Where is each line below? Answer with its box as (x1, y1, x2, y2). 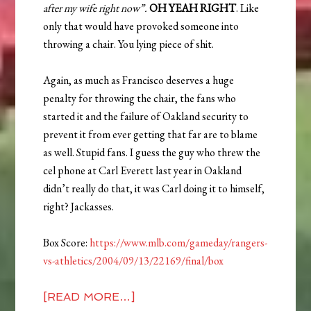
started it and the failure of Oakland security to (43, 108, 249, 124)
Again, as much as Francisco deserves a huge (43, 72, 235, 87)
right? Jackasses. (43, 199, 115, 214)
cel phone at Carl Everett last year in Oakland (43, 162, 242, 178)
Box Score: (43, 235, 90, 250)
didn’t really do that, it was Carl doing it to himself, (43, 180, 265, 196)
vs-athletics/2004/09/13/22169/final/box (43, 253, 224, 268)
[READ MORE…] (43, 289, 135, 303)
